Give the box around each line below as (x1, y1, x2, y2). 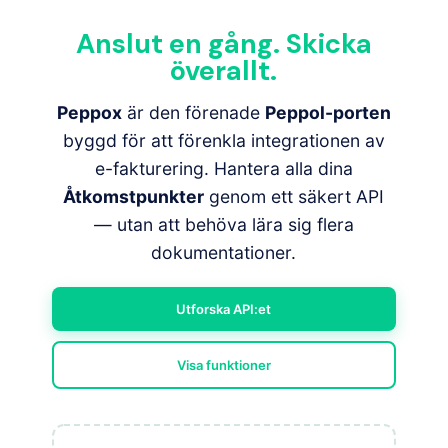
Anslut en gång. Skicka (75, 26, 372, 61)
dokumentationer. (151, 242, 297, 263)
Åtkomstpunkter (63, 186, 205, 207)
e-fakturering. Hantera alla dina (94, 158, 353, 179)
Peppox (56, 102, 122, 123)
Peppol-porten (264, 102, 391, 123)
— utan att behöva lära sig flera (93, 214, 354, 235)
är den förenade (121, 102, 265, 123)
